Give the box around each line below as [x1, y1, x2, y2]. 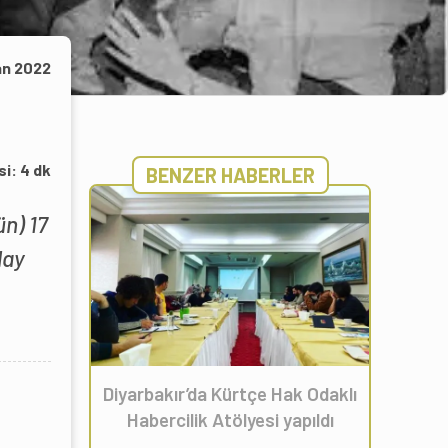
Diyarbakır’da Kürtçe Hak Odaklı [103, 382, 357, 406]
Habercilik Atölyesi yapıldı [126, 408, 334, 432]
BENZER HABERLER [145, 163, 315, 188]
